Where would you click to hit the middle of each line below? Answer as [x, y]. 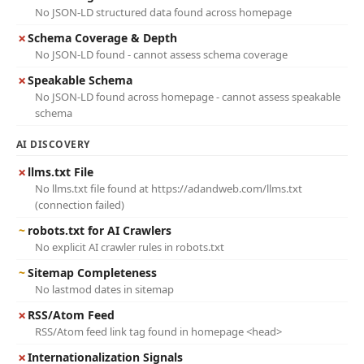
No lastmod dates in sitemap [104, 289]
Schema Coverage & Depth [102, 38]
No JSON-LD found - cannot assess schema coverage [161, 54]
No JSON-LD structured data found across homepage [163, 12]
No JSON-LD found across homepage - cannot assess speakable [188, 97]
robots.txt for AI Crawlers [100, 230]
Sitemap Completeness [92, 273]
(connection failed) [80, 205]
